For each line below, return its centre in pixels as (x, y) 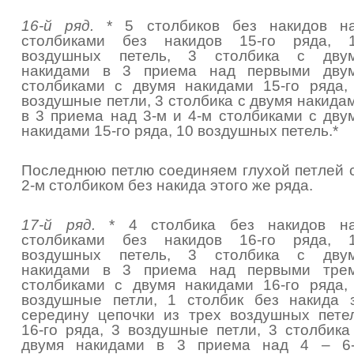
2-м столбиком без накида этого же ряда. (167, 185)
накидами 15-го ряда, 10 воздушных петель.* (180, 131)
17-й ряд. (58, 225)
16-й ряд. (58, 26)
